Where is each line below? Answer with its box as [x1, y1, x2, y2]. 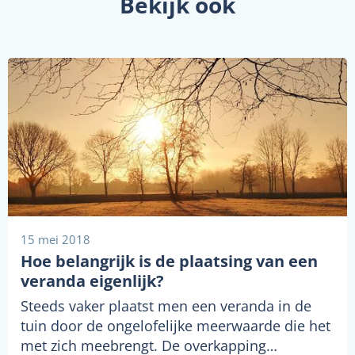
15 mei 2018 [21, 231, 90, 248]
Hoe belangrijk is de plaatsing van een [21, 250, 318, 273]
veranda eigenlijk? [21, 270, 164, 292]
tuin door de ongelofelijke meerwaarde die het [21, 316, 330, 336]
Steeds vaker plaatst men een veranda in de [21, 296, 311, 316]
